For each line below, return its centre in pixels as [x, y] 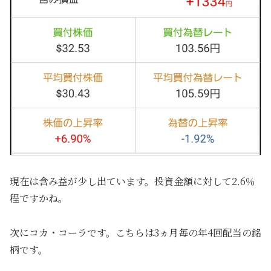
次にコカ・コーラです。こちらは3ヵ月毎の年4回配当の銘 [135, 232]
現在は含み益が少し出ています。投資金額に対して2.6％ [132, 181]
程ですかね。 [39, 198]
